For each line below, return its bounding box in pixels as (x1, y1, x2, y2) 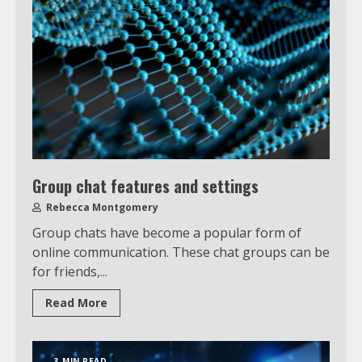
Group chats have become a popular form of (32, 223, 301, 242)
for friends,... (32, 262, 107, 280)
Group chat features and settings (32, 173, 259, 198)
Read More (45, 294, 107, 310)
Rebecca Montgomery (44, 200, 158, 214)
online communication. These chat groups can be (32, 242, 330, 261)
